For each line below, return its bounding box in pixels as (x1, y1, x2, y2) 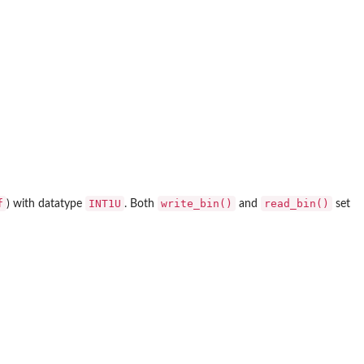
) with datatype (6, 198, 85, 210)
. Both (124, 198, 158, 210)
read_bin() (264, 197, 329, 210)
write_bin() (161, 197, 232, 210)
